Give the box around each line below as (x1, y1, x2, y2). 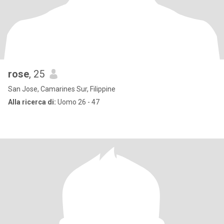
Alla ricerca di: (8, 98, 56, 106)
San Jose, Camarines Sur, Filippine (8, 85, 115, 93)
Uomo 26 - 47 (56, 98, 99, 106)
